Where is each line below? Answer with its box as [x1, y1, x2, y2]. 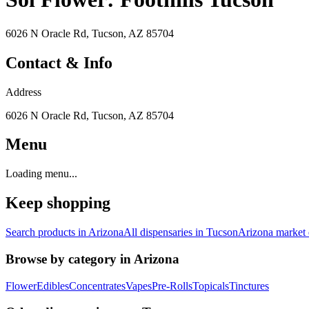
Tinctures [229, 279, 269, 292]
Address [6, 86, 41, 98]
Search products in [6, 226, 88, 239]
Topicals [192, 279, 229, 292]
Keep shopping [6, 194, 110, 212]
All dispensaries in [123, 226, 206, 239]
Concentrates [69, 279, 126, 292]
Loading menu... [6, 168, 77, 180]
